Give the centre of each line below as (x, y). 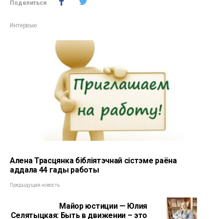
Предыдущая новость (35, 185)
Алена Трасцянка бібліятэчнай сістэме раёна (93, 160)
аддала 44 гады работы (55, 170)
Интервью (23, 25)
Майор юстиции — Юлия (103, 206)
